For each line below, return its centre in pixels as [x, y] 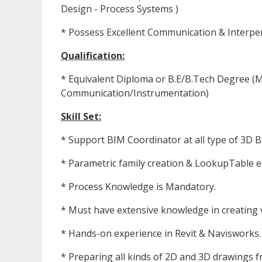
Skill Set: [81, 117]
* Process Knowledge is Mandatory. [138, 187]
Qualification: [93, 56]
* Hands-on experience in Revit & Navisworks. [161, 234]
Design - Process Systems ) [120, 9]
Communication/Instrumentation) [135, 93]
